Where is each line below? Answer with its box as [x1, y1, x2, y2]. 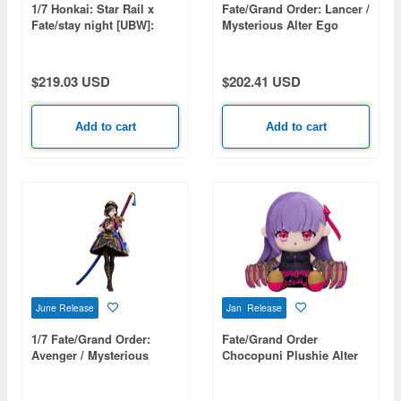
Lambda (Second [222, 31, 316, 49]
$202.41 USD [222, 71, 301, 91]
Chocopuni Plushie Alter [222, 346, 358, 363]
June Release [36, 301, 94, 314]
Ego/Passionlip [222, 363, 307, 380]
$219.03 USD [31, 71, 110, 91]
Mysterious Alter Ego [222, 15, 338, 33]
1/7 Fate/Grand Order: [31, 330, 150, 347]
